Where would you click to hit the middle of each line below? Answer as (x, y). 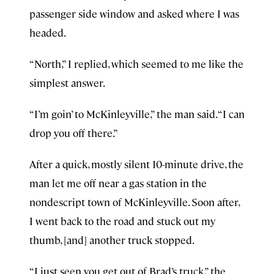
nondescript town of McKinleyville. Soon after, (134, 202)
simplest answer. (67, 83)
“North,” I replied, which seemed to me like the (136, 64)
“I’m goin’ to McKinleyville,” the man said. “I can (137, 114)
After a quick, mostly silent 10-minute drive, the (136, 164)
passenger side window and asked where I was (134, 13)
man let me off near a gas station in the (118, 183)
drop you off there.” (74, 133)
